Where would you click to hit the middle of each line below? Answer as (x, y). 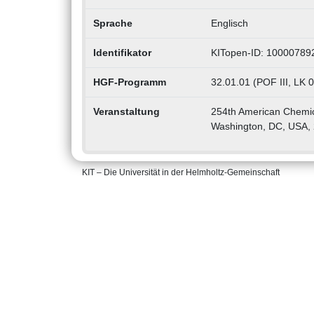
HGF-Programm (129, 82)
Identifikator (122, 53)
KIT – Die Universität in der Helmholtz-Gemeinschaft (181, 173)
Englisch (229, 23)
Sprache (112, 23)
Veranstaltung (126, 112)
